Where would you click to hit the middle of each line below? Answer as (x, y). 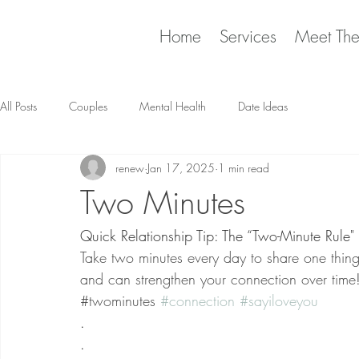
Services (248, 36)
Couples (88, 106)
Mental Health (173, 106)
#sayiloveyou (279, 301)
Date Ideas (263, 106)
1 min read (244, 167)
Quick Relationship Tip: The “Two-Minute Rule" (217, 236)
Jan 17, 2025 (181, 167)
